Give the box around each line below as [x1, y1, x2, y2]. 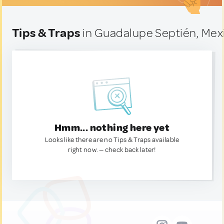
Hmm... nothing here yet [54, 121, 170, 134]
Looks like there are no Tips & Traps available [44, 135, 179, 144]
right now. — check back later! [68, 145, 156, 154]
